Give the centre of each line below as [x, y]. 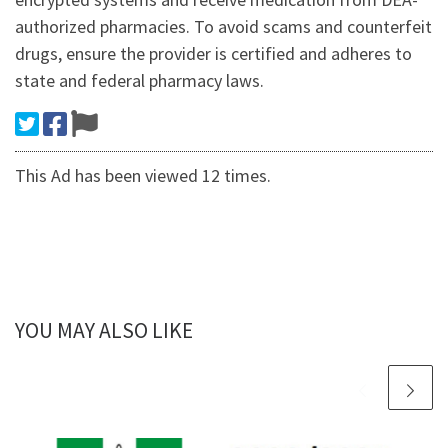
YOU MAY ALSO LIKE [104, 331]
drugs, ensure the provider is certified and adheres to [213, 54]
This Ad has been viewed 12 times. [143, 176]
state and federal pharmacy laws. [139, 81]
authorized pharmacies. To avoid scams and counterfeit [223, 27]
